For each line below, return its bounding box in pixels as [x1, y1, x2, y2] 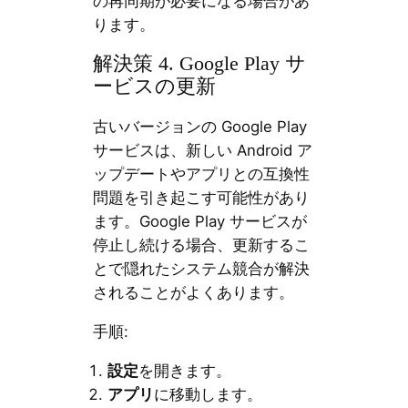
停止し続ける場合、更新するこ [92, 235, 310, 254]
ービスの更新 [92, 76, 216, 97]
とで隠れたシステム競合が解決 [92, 259, 310, 278]
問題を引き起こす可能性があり [92, 188, 310, 207]
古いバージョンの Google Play [92, 117, 307, 136]
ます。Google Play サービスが [92, 211, 307, 230]
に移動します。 [153, 384, 262, 403]
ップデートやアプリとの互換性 [92, 164, 310, 183]
